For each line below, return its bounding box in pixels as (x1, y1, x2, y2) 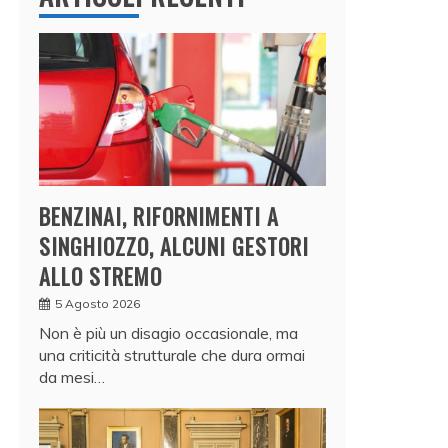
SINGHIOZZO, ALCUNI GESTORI (39, 229, 309, 262)
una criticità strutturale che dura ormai (39, 344, 305, 365)
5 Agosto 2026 (55, 295, 140, 311)
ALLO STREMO (39, 259, 162, 292)
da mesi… (39, 366, 105, 387)
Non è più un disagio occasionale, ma (39, 322, 298, 343)
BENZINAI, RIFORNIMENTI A (39, 199, 279, 232)
